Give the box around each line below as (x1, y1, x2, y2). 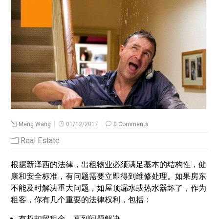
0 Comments (113, 121, 149, 128)
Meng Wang (19, 121, 51, 128)
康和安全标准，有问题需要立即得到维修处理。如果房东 (11, 172, 207, 181)
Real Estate (21, 136, 60, 145)
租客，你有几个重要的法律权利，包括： (11, 195, 152, 204)
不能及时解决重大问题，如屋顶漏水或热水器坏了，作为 (11, 183, 207, 193)
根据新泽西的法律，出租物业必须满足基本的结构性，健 (11, 160, 207, 169)
